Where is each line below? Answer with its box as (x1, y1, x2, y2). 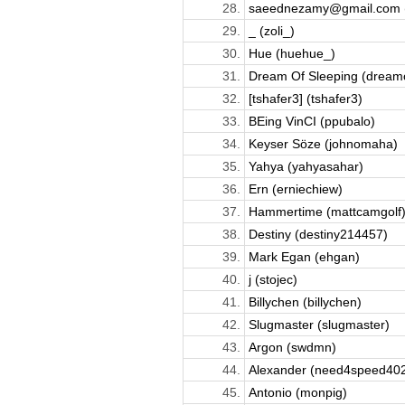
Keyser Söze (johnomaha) (248, 136, 398, 151)
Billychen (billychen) (248, 294, 362, 309)
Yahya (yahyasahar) (248, 158, 363, 174)
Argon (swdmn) (248, 339, 336, 354)
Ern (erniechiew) (248, 181, 343, 196)
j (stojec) (248, 271, 297, 287)
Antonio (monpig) (248, 384, 347, 400)
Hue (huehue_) (248, 45, 335, 61)
